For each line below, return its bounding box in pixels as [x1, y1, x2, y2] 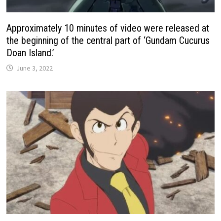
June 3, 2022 [16, 63, 53, 73]
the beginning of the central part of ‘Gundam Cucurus [6, 34, 210, 46]
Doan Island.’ [6, 46, 55, 59]
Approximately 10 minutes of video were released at [6, 22, 210, 34]
